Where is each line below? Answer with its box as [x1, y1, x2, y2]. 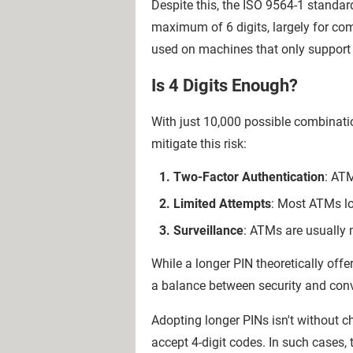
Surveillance [173, 223, 243, 238]
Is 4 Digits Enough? [151, 75, 298, 95]
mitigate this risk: [151, 136, 247, 151]
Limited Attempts [173, 196, 271, 211]
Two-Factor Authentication [173, 169, 325, 184]
